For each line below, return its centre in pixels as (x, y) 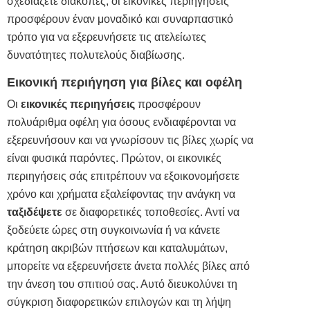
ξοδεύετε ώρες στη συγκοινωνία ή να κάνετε (113, 230)
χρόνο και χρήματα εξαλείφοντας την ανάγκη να (121, 194)
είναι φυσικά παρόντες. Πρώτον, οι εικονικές (114, 158)
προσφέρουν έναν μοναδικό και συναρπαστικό (120, 19)
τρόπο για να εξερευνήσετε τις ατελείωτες (107, 37)
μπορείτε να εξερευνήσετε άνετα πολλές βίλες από (128, 266)
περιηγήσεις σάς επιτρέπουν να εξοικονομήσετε (123, 176)
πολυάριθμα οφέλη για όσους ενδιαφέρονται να (121, 122)
